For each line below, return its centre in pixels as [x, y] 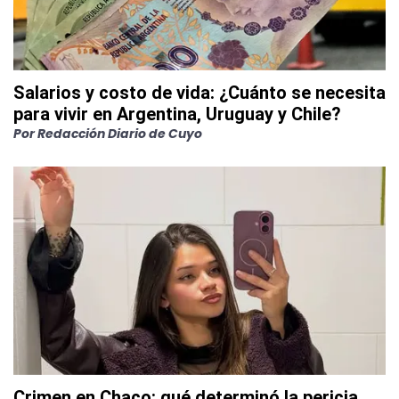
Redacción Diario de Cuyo [120, 134]
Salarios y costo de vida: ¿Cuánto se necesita [199, 93]
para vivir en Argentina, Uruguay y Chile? [177, 114]
